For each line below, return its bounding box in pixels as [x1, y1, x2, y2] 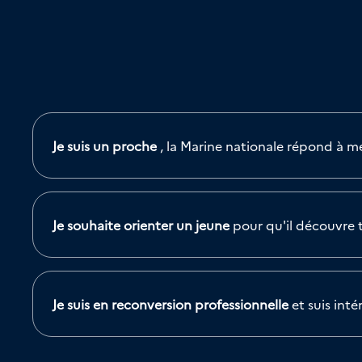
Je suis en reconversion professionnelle [53, 295, 288, 313]
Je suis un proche [53, 137, 157, 154]
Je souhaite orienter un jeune [53, 216, 229, 234]
